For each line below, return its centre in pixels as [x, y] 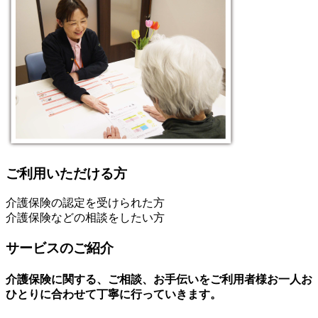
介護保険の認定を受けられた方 [85, 203]
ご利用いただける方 [66, 173]
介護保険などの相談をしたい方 [85, 218]
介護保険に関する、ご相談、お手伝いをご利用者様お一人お [159, 280]
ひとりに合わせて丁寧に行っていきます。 [114, 295]
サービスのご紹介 [60, 248]
